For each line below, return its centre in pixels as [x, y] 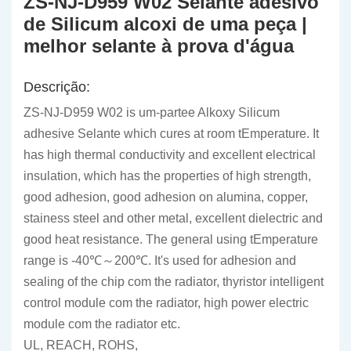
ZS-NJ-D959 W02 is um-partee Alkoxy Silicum [152, 112]
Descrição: [57, 87]
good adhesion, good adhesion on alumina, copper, [166, 197]
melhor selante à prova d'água [159, 46]
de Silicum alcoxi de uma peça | [165, 24]
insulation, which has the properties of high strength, [167, 176]
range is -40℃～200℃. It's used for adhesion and [160, 261]
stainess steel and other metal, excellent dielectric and [173, 218]
